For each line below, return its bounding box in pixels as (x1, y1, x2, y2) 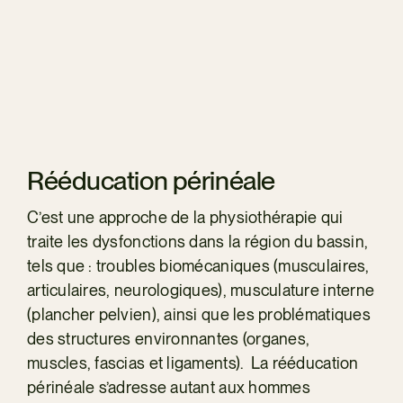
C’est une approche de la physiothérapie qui (26, 207, 344, 227)
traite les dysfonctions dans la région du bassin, (26, 231, 369, 251)
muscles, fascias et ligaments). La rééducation (26, 353, 359, 372)
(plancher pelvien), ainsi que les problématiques (26, 304, 371, 324)
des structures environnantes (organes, (26, 328, 310, 348)
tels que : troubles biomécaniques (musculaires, (26, 255, 370, 275)
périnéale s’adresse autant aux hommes (26, 377, 310, 397)
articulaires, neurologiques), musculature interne (26, 280, 375, 300)
